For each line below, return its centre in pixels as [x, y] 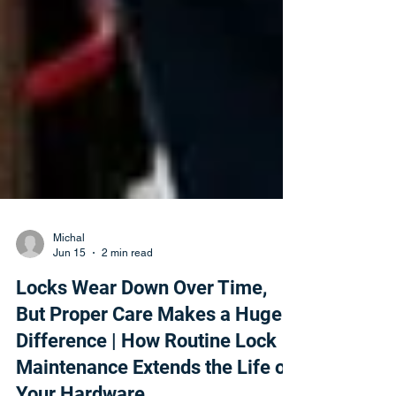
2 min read [127, 295]
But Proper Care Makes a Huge [149, 357]
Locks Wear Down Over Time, [141, 330]
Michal [69, 280]
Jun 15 [69, 295]
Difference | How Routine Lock [146, 383]
